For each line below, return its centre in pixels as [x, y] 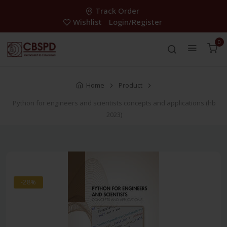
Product [130, 85]
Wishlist [87, 22]
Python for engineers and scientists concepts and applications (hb [114, 103]
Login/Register [135, 22]
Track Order [117, 11]
